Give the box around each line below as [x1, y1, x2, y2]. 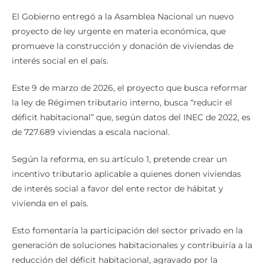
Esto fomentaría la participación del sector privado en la [12, 225, 243, 236]
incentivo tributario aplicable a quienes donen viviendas [12, 169, 241, 180]
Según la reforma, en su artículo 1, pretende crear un [12, 154, 227, 165]
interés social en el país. [12, 55, 108, 67]
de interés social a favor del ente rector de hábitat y [12, 183, 223, 194]
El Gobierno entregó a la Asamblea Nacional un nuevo [12, 11, 234, 22]
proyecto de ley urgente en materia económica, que [12, 26, 226, 37]
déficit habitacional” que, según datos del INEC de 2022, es [12, 112, 250, 123]
